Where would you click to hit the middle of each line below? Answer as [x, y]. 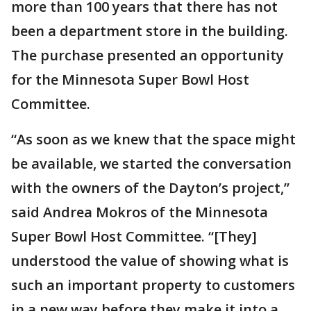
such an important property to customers [153, 285]
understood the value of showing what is [150, 261]
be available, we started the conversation [151, 163]
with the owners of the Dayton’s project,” [150, 188]
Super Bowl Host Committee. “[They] [134, 236]
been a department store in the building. [150, 31]
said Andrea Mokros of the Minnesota [140, 212]
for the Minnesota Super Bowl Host [130, 79]
